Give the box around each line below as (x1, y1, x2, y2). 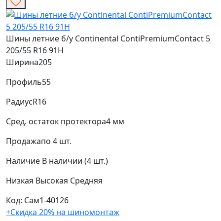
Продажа (6, 136, 41, 147)
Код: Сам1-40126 (6, 195, 69, 206)
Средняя (70, 175, 103, 186)
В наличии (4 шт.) (42, 155, 108, 167)
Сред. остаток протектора (6, 116, 106, 127)
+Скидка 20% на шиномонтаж (6, 207, 119, 218)
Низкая (6, 175, 36, 186)
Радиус (6, 96, 33, 108)
